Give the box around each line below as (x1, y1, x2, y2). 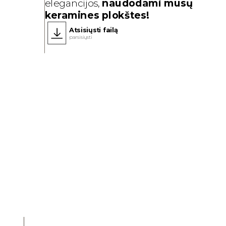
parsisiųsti (69, 34, 92, 40)
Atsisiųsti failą (69, 26, 118, 34)
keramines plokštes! (44, 9, 149, 21)
